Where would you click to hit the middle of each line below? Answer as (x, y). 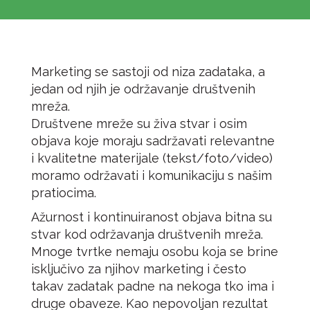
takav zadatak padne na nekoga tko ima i (153, 286)
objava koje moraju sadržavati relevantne (153, 141)
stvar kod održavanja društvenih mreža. (147, 234)
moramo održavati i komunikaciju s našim (152, 175)
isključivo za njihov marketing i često (139, 269)
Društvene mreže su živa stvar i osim (139, 124)
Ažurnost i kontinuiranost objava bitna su (152, 217)
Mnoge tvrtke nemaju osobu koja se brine (155, 252)
